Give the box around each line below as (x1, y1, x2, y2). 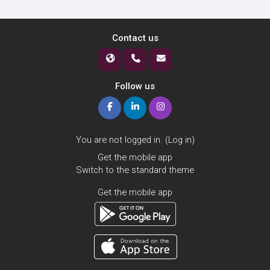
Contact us (111, 32, 159, 43)
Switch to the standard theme (76, 164, 194, 175)
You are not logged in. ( (75, 134, 168, 145)
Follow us (115, 80, 155, 92)
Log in (168, 134, 192, 145)
